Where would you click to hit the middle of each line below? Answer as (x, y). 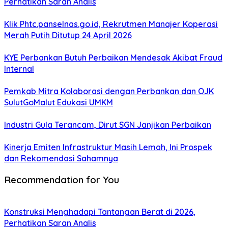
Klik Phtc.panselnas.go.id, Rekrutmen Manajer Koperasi (111, 24)
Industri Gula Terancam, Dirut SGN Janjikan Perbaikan (108, 124)
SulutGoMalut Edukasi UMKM (59, 102)
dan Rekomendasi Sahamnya (61, 158)
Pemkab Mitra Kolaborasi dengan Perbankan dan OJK (109, 91)
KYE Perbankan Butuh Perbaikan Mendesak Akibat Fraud (113, 57)
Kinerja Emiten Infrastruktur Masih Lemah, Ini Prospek (108, 147)
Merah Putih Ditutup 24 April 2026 (68, 35)
